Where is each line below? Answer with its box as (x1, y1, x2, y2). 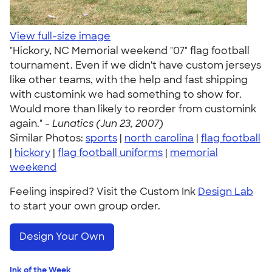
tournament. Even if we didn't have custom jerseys (10, 59, 261, 72)
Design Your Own (19, 230, 104, 243)
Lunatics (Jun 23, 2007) (52, 117, 163, 130)
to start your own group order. (10, 200, 160, 212)
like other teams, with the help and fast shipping (10, 73, 248, 86)
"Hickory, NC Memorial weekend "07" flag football (10, 44, 250, 57)
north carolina (124, 132, 194, 144)
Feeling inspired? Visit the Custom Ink (10, 185, 198, 198)
